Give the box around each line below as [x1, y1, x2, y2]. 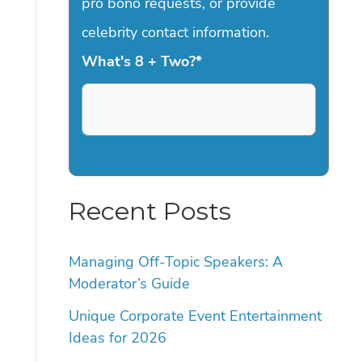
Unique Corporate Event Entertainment [68, 306, 322, 326]
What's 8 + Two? [81, 52, 196, 72]
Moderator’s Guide [68, 273, 190, 293]
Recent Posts [68, 196, 231, 227]
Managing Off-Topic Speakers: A [68, 251, 283, 271]
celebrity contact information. [81, 23, 269, 43]
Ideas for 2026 [68, 328, 166, 348]
